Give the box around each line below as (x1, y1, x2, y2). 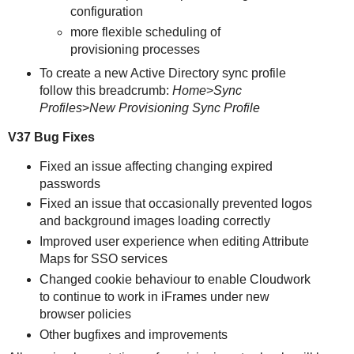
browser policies (39, 307, 131, 322)
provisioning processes (70, 42, 201, 56)
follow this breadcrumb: (39, 83, 172, 97)
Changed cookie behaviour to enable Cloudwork (39, 273, 311, 287)
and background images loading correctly (39, 214, 270, 228)
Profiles (39, 100, 82, 115)
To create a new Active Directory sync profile (39, 66, 286, 80)
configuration (70, 5, 144, 18)
